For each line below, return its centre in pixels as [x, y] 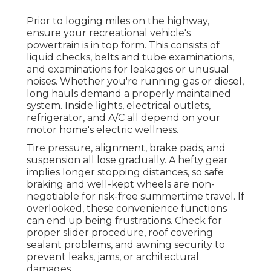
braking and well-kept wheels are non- [121, 184]
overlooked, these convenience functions [127, 208]
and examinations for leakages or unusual [128, 69]
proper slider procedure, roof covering [120, 232]
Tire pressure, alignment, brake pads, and [126, 148]
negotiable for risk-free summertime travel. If [135, 196]
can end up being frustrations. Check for [124, 220]
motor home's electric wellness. [103, 129]
